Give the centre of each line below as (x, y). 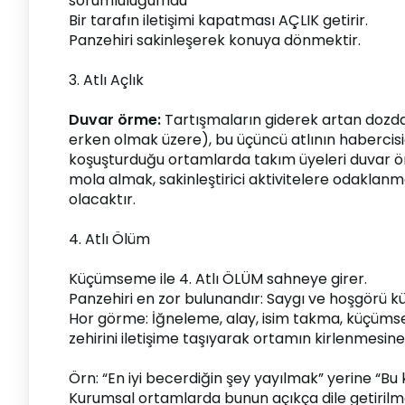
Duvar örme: (115, 120)
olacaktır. (102, 199)
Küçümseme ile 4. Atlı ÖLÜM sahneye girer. (218, 279)
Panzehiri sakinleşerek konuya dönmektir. (215, 40)
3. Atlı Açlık (106, 80)
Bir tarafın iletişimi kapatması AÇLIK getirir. (218, 20)
